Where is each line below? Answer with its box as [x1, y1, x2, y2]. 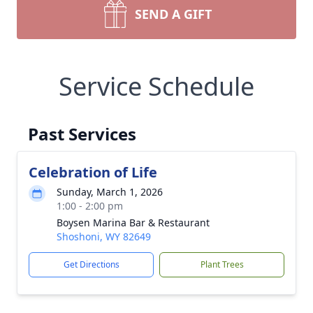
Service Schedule [59, 69, 254, 103]
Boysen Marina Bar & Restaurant [57, 216, 210, 229]
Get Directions [63, 259, 119, 270]
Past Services [28, 122, 136, 145]
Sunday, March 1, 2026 [57, 185, 163, 198]
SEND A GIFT [135, 6, 212, 22]
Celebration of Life [29, 163, 157, 182]
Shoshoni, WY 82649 [57, 230, 151, 243]
